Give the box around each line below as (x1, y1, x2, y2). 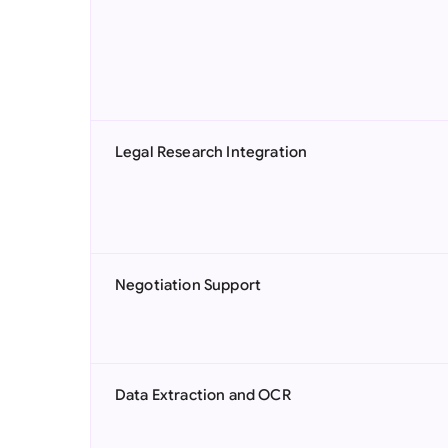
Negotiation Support (115, 276, 262, 294)
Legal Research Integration (115, 143, 308, 161)
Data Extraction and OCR (115, 386, 291, 404)
